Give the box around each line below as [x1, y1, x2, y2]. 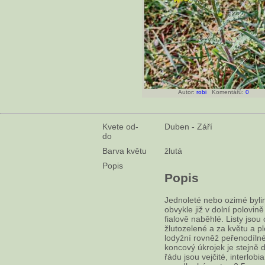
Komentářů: [206, 88, 245, 95]
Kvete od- [102, 121, 138, 131]
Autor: [178, 88, 196, 95]
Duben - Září [164, 121, 212, 131]
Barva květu [102, 146, 147, 156]
